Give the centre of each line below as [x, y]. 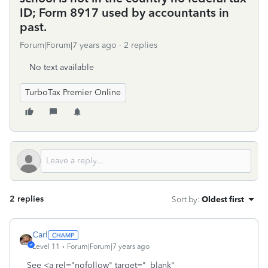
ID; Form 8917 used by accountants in [124, 13]
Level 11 [46, 246]
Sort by [185, 199]
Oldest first [223, 199]
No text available [62, 67]
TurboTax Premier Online [73, 92]
